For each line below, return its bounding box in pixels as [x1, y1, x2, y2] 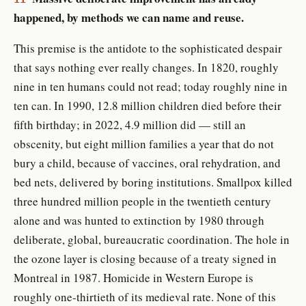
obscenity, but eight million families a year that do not [14, 135, 274, 152]
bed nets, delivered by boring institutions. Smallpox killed [14, 173, 292, 190]
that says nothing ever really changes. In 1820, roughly [14, 59, 279, 75]
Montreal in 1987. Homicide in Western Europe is [14, 269, 253, 286]
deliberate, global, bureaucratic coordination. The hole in [14, 231, 290, 247]
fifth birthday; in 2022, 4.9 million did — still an [14, 116, 246, 133]
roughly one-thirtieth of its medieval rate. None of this [14, 288, 276, 305]
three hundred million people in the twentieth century [14, 193, 271, 209]
